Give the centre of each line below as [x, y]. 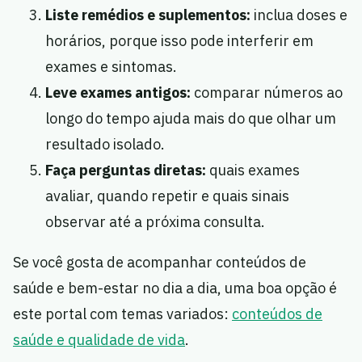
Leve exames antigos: [118, 93]
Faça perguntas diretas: [126, 170]
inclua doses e [299, 15]
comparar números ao [267, 93]
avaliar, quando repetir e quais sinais [167, 196]
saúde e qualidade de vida [99, 340]
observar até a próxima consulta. [155, 222]
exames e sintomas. [111, 67]
